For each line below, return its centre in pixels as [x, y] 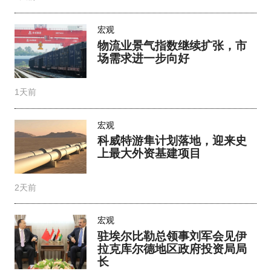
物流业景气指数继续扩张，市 [172, 45]
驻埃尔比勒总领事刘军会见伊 [172, 235]
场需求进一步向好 [144, 57]
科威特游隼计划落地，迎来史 [172, 140]
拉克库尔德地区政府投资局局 [172, 248]
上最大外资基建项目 [149, 153]
